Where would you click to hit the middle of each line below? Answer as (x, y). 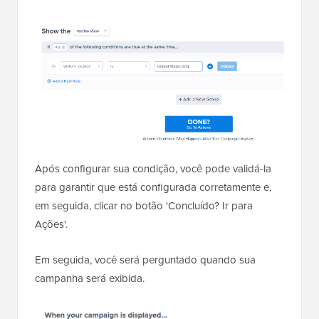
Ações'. (51, 224)
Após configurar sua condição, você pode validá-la (153, 168)
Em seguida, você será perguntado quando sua (145, 260)
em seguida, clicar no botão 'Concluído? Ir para (144, 205)
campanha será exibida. (90, 278)
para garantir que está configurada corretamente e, (153, 187)
